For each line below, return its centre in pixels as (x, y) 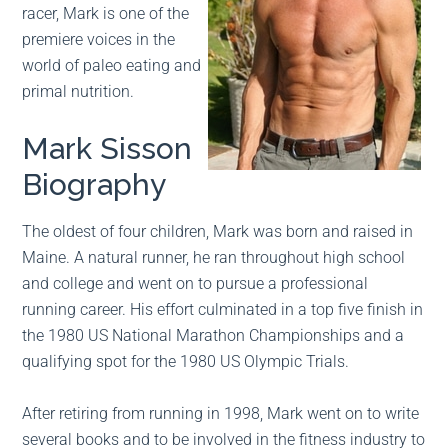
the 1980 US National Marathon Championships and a (213, 336)
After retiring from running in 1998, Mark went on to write (221, 414)
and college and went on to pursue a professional (195, 284)
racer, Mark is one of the (106, 14)
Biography (94, 185)
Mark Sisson (107, 149)
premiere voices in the (99, 40)
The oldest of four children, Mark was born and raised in (218, 232)
